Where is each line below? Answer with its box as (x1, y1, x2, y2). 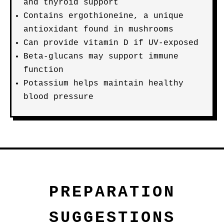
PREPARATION (48, 183, 175, 201)
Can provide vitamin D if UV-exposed (23, 38, 198, 47)
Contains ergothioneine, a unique (23, 11, 183, 20)
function (23, 65, 63, 74)
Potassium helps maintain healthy (23, 79, 183, 88)
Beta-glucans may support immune (23, 52, 178, 61)
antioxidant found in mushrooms (23, 25, 173, 34)
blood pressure (23, 92, 93, 101)
